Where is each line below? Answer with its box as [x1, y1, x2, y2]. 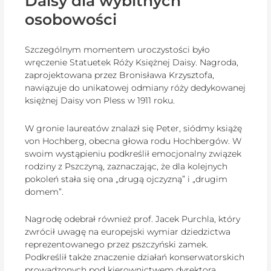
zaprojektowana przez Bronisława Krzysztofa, [25, 70, 215, 81]
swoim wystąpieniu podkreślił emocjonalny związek [25, 148, 242, 159]
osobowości [25, 10, 117, 28]
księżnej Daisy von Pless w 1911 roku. [25, 95, 175, 106]
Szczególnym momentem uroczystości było [25, 44, 211, 56]
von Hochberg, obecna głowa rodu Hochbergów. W [25, 135, 242, 146]
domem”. [25, 186, 64, 197]
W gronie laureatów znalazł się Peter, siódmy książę [25, 122, 243, 134]
